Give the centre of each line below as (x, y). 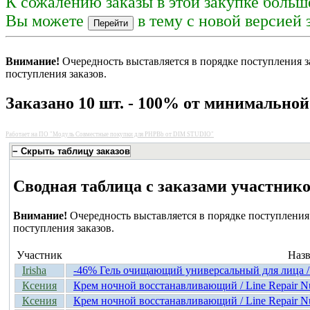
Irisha (34, 270)
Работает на (22, 134)
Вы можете (47, 20)
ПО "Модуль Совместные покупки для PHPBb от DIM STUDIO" (126, 134)
